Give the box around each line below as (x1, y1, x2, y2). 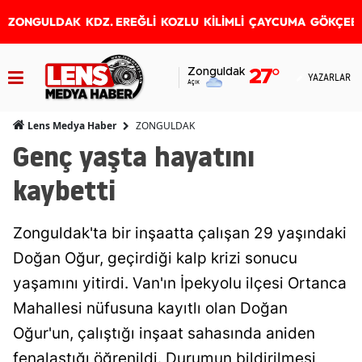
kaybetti (13, 170, 116, 210)
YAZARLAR (308, 71, 351, 83)
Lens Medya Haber (25, 119, 116, 133)
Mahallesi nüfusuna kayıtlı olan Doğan (13, 299, 288, 318)
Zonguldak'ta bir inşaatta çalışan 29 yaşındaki (13, 224, 347, 242)
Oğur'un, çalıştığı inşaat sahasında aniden (13, 324, 315, 343)
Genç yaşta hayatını (13, 137, 255, 176)
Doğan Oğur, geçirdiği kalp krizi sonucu (13, 249, 297, 267)
